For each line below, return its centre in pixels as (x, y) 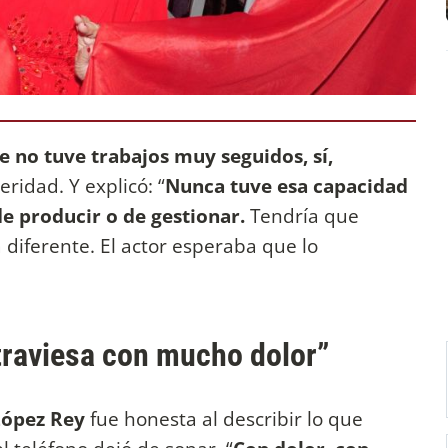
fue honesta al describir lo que (224, 419)
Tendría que (302, 216)
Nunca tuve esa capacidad (286, 186)
